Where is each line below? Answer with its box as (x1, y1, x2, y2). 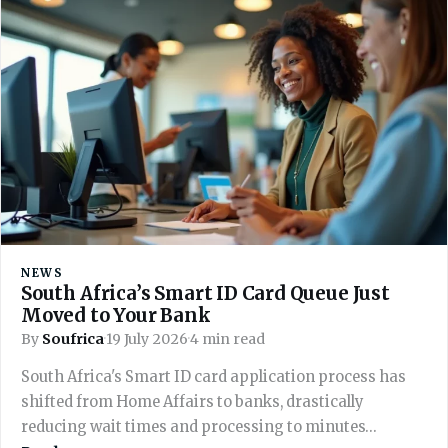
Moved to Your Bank (21, 303, 211, 327)
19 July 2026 (106, 329, 188, 348)
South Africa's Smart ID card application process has (21, 367, 406, 386)
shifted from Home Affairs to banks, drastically (21, 392, 364, 411)
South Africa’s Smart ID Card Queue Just (21, 281, 390, 305)
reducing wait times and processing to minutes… (21, 417, 377, 436)
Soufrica (42, 329, 104, 348)
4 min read (190, 329, 265, 348)
